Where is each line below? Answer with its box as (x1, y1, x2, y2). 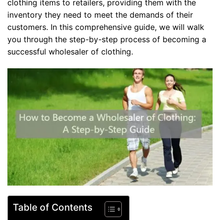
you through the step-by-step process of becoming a (7, 34, 206, 45)
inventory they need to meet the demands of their (7, 10, 193, 20)
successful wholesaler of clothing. (7, 47, 133, 57)
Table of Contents (13, 201, 92, 214)
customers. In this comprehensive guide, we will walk (7, 22, 204, 32)
